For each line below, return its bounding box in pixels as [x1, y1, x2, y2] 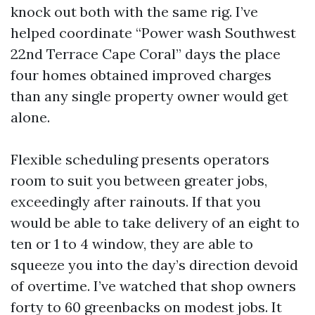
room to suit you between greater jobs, [11, 172, 267, 189]
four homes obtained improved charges [11, 66, 271, 84]
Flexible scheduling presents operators [11, 150, 269, 168]
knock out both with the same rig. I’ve [11, 3, 258, 20]
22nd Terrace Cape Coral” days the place [11, 45, 281, 63]
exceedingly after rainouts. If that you [11, 193, 261, 210]
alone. [11, 108, 50, 126]
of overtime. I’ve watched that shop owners [11, 277, 296, 295]
